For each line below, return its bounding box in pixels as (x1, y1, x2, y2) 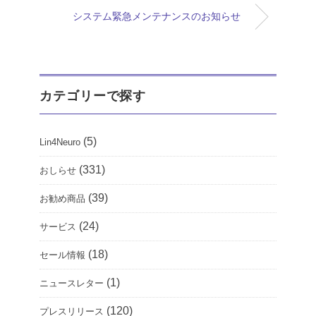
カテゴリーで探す (39, 89, 147, 104)
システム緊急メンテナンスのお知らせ (73, 11, 241, 23)
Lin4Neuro (39, 137, 80, 148)
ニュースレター (39, 278, 104, 289)
